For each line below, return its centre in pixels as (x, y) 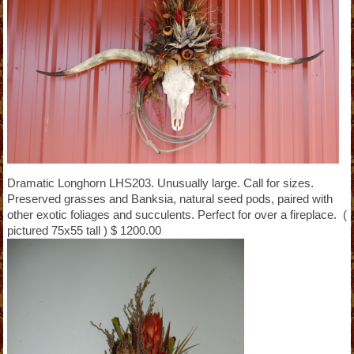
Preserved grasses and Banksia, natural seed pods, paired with (169, 198)
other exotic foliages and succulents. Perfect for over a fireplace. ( (177, 214)
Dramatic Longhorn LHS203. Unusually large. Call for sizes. (160, 183)
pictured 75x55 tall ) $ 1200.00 (84, 230)
